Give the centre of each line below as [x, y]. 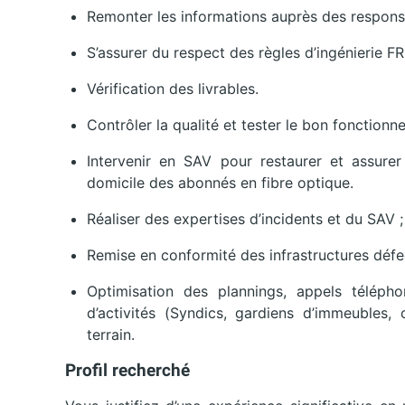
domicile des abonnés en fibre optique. [220, 183]
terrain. [111, 335]
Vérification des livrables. [173, 89]
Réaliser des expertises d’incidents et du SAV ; [245, 219]
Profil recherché [127, 371]
